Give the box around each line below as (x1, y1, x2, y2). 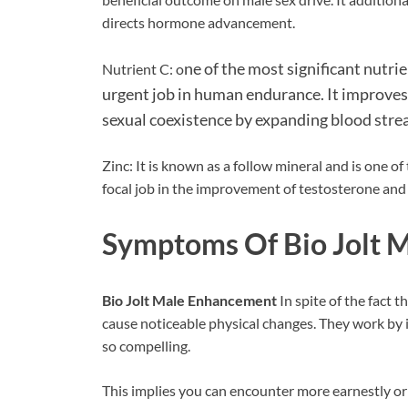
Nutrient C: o (102, 59, 184, 77)
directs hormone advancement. (102, 13, 295, 31)
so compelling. (102, 337, 190, 355)
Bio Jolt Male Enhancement (102, 291, 280, 310)
